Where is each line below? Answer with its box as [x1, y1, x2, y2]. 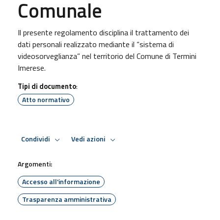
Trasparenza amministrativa [22, 193, 111, 204]
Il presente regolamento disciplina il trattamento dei [18, 26, 189, 38]
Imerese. [18, 61, 46, 74]
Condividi [21, 134, 52, 145]
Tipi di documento [18, 81, 76, 92]
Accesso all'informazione [22, 176, 100, 187]
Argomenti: [18, 158, 52, 169]
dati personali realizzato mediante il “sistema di [18, 38, 174, 50]
